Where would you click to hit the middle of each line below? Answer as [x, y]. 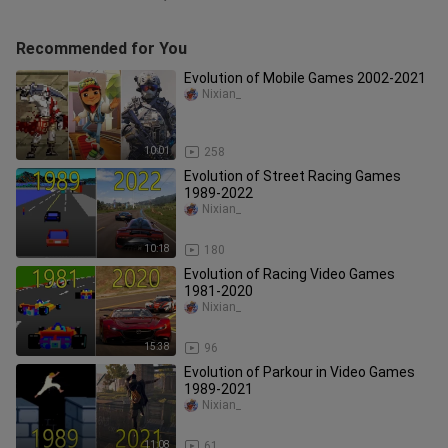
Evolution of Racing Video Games [289, 274]
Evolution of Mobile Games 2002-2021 [305, 78]
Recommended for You [101, 48]
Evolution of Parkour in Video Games [299, 372]
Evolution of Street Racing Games [292, 176]
